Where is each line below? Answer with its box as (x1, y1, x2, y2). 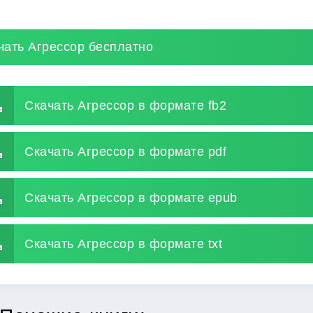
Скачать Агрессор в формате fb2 (24, 98, 226, 112)
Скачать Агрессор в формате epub (24, 190, 238, 205)
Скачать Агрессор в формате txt (24, 236, 222, 251)
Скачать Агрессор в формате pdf (24, 144, 226, 159)
